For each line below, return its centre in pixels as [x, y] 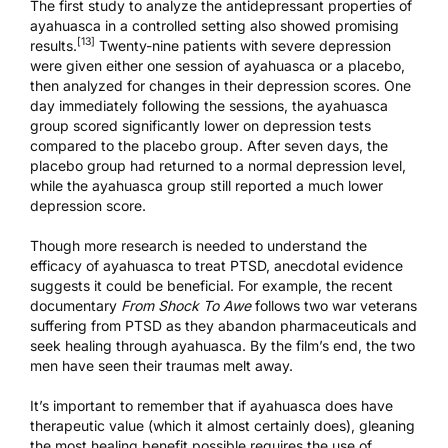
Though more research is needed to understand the [198, 245]
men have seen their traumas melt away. [161, 365]
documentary [75, 305]
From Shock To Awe [186, 305]
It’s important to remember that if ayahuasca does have [211, 405]
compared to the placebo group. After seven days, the [209, 145]
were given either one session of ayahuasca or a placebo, [217, 65]
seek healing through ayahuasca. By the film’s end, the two [222, 345]
